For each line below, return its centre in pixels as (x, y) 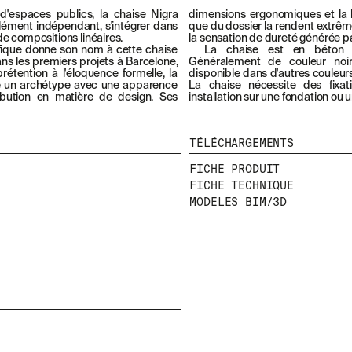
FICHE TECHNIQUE (242, 185)
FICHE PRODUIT (235, 169)
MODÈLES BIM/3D (238, 202)
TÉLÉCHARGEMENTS (242, 143)
